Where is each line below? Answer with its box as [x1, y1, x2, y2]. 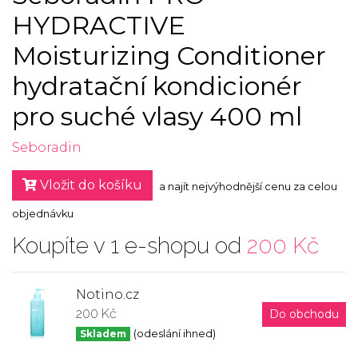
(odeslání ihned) [133, 328, 216, 340]
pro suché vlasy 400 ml [12, 101, 302, 132]
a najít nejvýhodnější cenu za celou [159, 181, 337, 193]
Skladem [79, 328, 126, 340]
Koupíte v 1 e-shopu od [12, 233, 247, 259]
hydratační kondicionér [12, 70, 302, 101]
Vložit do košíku [37, 177, 142, 193]
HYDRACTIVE [12, 10, 185, 41]
